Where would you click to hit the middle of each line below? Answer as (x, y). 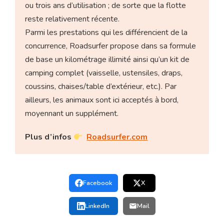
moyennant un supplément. (72, 113)
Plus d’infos (49, 137)
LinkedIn (97, 206)
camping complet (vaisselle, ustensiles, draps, (104, 73)
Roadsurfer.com (117, 137)
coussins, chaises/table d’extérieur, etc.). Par (101, 86)
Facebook (97, 183)
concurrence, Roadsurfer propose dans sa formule (111, 46)
